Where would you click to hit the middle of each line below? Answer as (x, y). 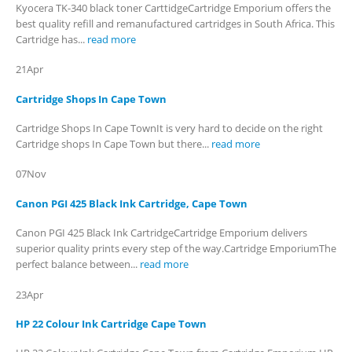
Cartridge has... (51, 39)
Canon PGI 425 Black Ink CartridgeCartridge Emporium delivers (161, 233)
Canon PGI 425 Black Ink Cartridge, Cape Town (132, 203)
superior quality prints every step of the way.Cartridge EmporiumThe (176, 249)
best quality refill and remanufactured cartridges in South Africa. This (175, 23)
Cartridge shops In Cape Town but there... (114, 143)
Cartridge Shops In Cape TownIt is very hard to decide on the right (169, 128)
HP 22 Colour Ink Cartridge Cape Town (111, 323)
